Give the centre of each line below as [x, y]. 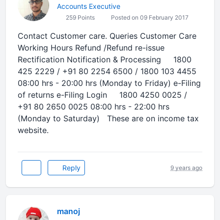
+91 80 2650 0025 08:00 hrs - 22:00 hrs [95, 107]
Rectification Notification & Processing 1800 [105, 59]
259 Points [80, 17]
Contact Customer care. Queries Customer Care [107, 36]
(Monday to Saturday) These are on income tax [108, 118]
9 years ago [186, 167]
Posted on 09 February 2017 [149, 17]
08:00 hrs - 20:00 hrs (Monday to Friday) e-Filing [109, 83]
